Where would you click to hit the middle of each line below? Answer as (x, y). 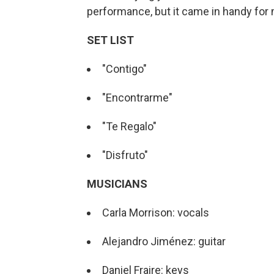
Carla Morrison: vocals (156, 212)
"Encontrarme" (137, 97)
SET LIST (110, 40)
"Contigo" (124, 68)
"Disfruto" (125, 155)
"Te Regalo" (129, 126)
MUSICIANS (117, 183)
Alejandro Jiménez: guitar (164, 241)
